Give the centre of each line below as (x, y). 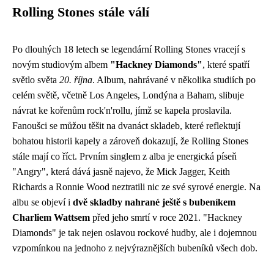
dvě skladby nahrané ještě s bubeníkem (154, 202)
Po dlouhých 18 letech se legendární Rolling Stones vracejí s (129, 50)
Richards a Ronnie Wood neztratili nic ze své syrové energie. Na (136, 187)
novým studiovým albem (61, 65)
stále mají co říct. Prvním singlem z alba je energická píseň (124, 157)
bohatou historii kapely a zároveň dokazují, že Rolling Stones (130, 141)
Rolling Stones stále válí (81, 13)
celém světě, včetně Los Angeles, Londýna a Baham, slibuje (128, 95)
